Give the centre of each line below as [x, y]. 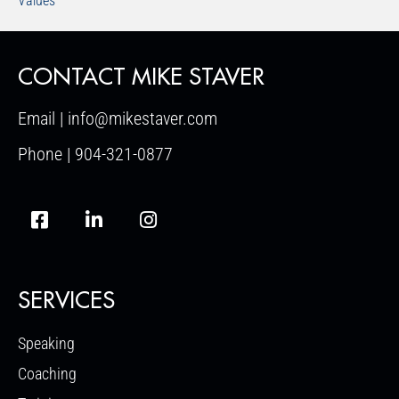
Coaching [47, 374]
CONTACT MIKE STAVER [141, 77]
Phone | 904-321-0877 [95, 154]
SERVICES [66, 301]
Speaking [46, 344]
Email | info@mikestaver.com [118, 118]
